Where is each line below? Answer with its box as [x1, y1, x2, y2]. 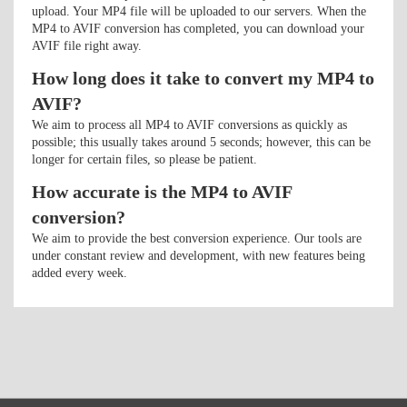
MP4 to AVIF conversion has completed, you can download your [32, 22, 364, 35]
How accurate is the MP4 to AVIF [32, 182, 292, 202]
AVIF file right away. [32, 39, 142, 53]
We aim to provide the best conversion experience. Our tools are [32, 232, 362, 245]
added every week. [32, 266, 127, 280]
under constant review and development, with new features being [32, 249, 365, 263]
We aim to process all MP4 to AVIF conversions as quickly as [32, 118, 347, 132]
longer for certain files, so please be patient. [32, 153, 257, 166]
